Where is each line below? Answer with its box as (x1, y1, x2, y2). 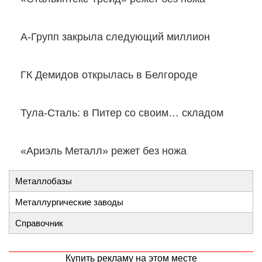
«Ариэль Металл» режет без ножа (20, 145, 187, 157)
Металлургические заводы (15, 197, 123, 208)
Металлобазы (15, 176, 72, 187)
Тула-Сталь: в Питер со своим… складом (20, 107, 223, 119)
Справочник (15, 218, 63, 229)
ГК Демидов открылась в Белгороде (20, 69, 198, 81)
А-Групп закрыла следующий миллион (20, 31, 210, 43)
